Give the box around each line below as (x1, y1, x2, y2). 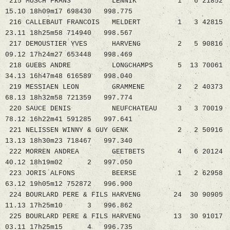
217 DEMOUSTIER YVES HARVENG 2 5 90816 (5, 40, 223, 48)
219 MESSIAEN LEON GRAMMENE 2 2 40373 (5, 83, 223, 91)
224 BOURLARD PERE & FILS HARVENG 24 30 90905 (5, 191, 223, 199)
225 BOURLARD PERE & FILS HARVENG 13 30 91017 (5, 213, 223, 221)
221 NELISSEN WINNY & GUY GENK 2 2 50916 (5, 126, 223, 135)
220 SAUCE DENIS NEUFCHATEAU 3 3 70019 (5, 105, 223, 113)
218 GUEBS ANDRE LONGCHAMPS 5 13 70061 (5, 62, 223, 70)
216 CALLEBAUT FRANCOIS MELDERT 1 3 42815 (5, 18, 223, 27)
